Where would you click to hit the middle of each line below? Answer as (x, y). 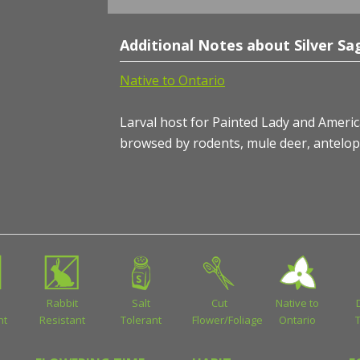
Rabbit (63, 303)
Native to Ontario (172, 81)
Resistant (63, 320)
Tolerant (141, 320)
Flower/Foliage (227, 320)
